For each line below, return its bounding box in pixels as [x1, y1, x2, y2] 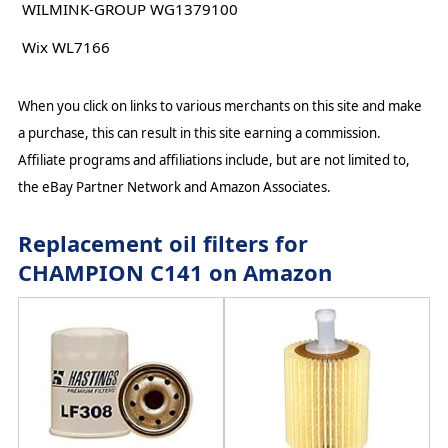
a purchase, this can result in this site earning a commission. [17, 124, 381, 143]
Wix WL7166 [21, 37, 110, 58]
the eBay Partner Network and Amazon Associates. [17, 178, 331, 197]
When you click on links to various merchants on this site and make [17, 97, 422, 116]
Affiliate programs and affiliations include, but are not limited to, [17, 151, 410, 170]
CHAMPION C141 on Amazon [17, 257, 332, 288]
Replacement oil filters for [17, 228, 308, 259]
